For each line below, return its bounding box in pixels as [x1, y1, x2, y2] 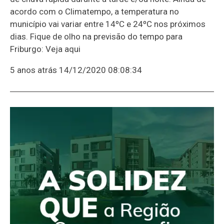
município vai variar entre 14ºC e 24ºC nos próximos [10, 18, 205, 29]
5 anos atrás [10, 64, 57, 75]
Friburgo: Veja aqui [10, 43, 80, 54]
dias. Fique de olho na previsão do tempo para [10, 31, 182, 41]
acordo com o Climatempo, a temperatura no [10, 6, 179, 16]
